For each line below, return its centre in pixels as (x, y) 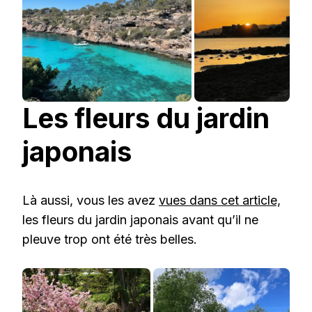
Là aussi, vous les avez (91, 201)
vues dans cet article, (220, 201)
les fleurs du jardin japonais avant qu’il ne (140, 220)
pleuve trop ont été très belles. (110, 240)
